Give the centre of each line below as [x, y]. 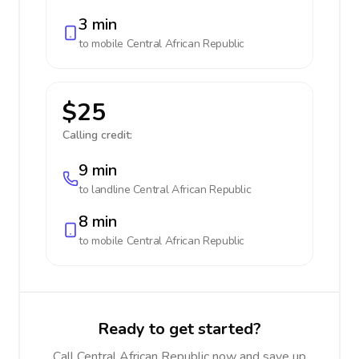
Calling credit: [97, 135]
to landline [106, 190]
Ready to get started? [179, 329]
